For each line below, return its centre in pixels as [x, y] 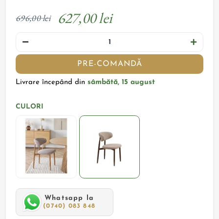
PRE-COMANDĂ [109, 64]
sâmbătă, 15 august [121, 82]
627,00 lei [85, 18]
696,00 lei [33, 18]
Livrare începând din [51, 82]
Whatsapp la [69, 198]
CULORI [30, 107]
